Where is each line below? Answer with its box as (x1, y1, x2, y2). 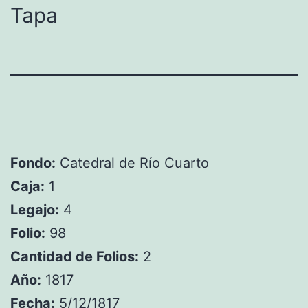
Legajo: (10, 201, 59, 219)
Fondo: (10, 155, 56, 172)
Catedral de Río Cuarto (56, 155, 209, 172)
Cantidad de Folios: (10, 248, 139, 265)
